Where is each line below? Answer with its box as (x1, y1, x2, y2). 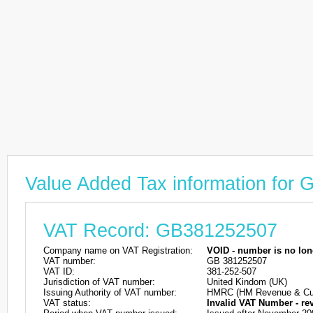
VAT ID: (43, 266, 75, 277)
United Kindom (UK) (207, 277, 287, 287)
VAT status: (43, 298, 91, 308)
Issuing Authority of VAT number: (43, 287, 177, 298)
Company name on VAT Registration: (43, 245, 193, 256)
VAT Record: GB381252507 (43, 220, 277, 241)
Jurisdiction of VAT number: (43, 277, 155, 287)
